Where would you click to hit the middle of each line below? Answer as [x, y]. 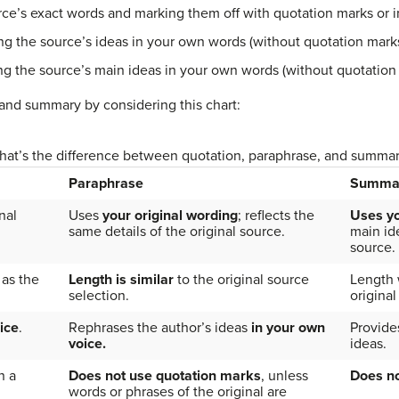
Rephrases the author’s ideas [159, 327]
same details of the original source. [176, 231]
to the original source [241, 279]
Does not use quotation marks [164, 375]
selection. [98, 295]
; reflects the [276, 215]
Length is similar [121, 279]
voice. [87, 343]
